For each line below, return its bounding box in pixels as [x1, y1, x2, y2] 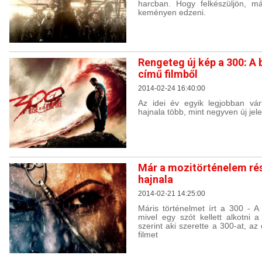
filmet [138, 229, 158, 239]
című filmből [138, 68, 198, 80]
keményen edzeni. [138, 8, 206, 18]
